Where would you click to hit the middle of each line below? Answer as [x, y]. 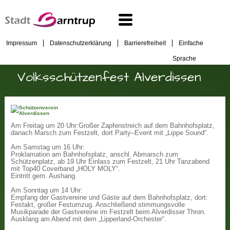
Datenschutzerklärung [81, 43]
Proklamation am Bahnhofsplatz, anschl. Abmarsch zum [95, 155]
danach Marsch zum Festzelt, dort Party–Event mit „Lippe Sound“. [110, 133]
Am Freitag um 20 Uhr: [45, 126]
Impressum [22, 43]
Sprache [184, 58]
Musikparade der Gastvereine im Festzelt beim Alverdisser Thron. [109, 212]
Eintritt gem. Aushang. [44, 176]
